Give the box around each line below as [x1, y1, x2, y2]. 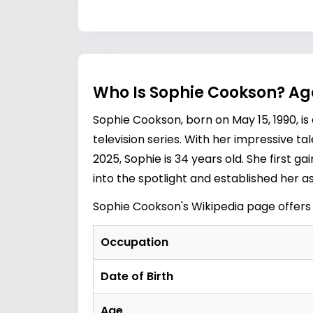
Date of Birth [101, 268, 173, 284]
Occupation [101, 234, 168, 250]
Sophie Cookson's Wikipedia [93, 198, 244, 214]
